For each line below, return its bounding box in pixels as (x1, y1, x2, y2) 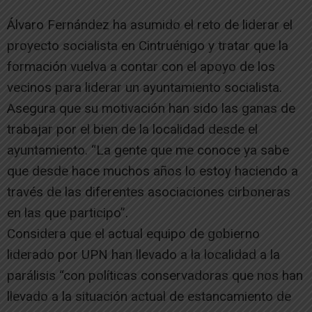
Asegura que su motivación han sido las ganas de (7, 100, 295, 117)
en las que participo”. (7, 205, 128, 221)
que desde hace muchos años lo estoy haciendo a (7, 163, 298, 180)
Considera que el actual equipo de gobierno (7, 226, 260, 242)
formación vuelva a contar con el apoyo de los (7, 58, 275, 75)
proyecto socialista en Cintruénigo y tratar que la (7, 38, 288, 54)
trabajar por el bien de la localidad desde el (7, 121, 258, 138)
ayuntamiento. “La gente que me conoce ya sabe (7, 142, 289, 159)
